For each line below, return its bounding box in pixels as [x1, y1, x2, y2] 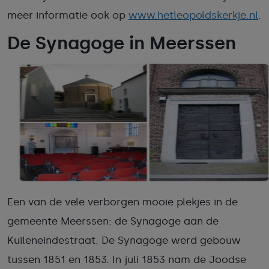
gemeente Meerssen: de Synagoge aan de [7, 215, 219, 227]
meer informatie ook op [7, 9, 128, 21]
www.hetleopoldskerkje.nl [128, 9, 258, 21]
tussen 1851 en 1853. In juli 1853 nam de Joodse [7, 253, 246, 265]
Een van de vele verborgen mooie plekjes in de [7, 196, 238, 208]
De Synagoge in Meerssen [7, 32, 236, 54]
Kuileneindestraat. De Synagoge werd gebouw [7, 234, 241, 246]
